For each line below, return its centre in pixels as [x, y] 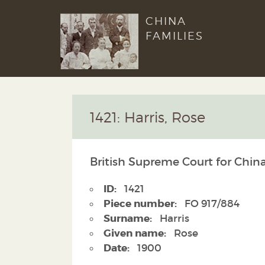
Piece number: [140, 203]
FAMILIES [174, 36]
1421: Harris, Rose [148, 117]
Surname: [128, 218]
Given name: [135, 233]
